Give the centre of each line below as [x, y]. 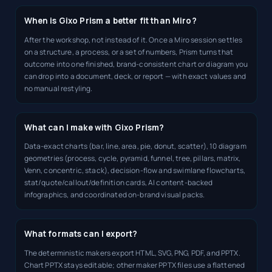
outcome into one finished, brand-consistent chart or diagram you [136, 64]
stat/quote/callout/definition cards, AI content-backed [118, 183]
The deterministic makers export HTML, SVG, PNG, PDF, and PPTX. [132, 253]
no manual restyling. [58, 88]
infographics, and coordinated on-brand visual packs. [114, 195]
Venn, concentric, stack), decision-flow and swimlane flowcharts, [135, 171]
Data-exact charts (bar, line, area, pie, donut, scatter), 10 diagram [135, 146]
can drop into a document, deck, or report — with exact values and [135, 76]
